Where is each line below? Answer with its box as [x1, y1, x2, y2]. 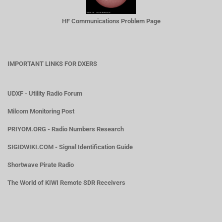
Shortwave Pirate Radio [7, 161, 74, 168]
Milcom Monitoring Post [7, 108, 74, 115]
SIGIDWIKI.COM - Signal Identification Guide [7, 143, 133, 151]
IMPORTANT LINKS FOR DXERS [7, 60, 97, 67]
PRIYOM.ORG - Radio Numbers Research [7, 125, 124, 133]
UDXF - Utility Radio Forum [7, 90, 82, 97]
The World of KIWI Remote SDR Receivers [7, 179, 125, 186]
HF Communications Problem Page [61, 17, 161, 25]
